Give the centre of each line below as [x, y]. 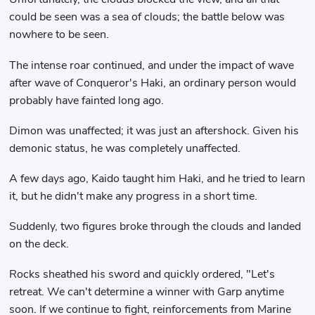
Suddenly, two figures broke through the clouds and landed [155, 227]
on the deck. [39, 244]
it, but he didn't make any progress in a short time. [134, 196]
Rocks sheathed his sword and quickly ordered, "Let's [142, 275]
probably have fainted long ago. [87, 100]
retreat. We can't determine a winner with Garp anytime [147, 292]
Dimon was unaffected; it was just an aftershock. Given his [154, 130]
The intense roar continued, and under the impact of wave [152, 65]
